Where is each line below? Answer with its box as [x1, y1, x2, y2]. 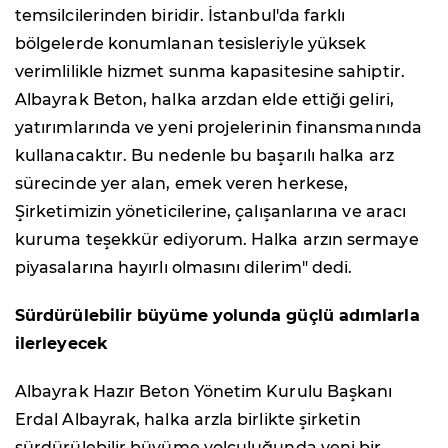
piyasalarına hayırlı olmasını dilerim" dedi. [15, 257, 353, 277]
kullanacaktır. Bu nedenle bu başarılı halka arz [15, 145, 394, 165]
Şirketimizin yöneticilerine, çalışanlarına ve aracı [15, 201, 407, 221]
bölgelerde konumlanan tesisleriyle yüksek [15, 33, 367, 53]
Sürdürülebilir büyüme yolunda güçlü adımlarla [15, 305, 420, 325]
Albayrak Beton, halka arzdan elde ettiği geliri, [15, 89, 394, 109]
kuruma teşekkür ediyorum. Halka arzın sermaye [15, 229, 419, 249]
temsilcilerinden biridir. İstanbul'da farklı [15, 5, 346, 25]
